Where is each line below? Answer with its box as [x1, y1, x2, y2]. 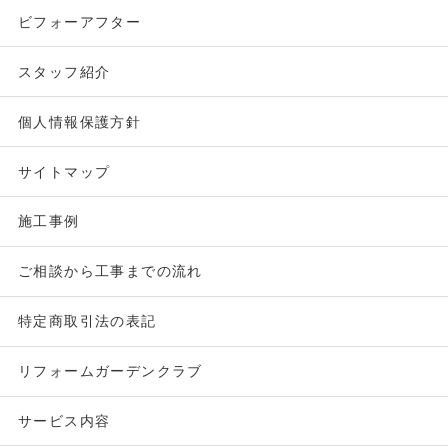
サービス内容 [17, 412, 111, 429]
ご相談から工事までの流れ [17, 263, 203, 280]
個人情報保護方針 [17, 113, 142, 130]
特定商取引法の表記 [17, 313, 157, 330]
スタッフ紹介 [17, 63, 111, 80]
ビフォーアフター [17, 13, 142, 30]
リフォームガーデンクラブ [17, 363, 203, 380]
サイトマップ [17, 163, 111, 180]
